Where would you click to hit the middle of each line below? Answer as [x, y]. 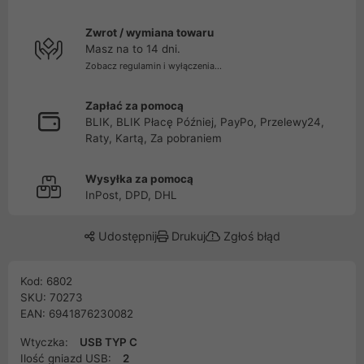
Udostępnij [126, 236]
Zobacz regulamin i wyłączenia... [154, 66]
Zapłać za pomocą [134, 106]
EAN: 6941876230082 [77, 314]
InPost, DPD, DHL [131, 195]
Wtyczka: [46, 342]
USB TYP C [108, 342]
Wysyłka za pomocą [139, 179]
